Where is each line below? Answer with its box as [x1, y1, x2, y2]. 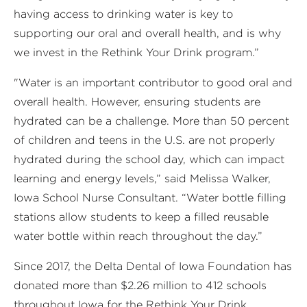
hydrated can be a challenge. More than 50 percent [14, 114, 289, 127]
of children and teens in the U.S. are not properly [14, 133, 275, 147]
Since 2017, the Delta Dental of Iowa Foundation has [14, 259, 292, 273]
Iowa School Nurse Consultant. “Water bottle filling [14, 191, 286, 204]
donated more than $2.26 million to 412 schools [14, 278, 267, 292]
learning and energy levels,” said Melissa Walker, [14, 171, 271, 185]
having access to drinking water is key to [14, 7, 233, 21]
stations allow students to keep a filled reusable [14, 210, 269, 223]
